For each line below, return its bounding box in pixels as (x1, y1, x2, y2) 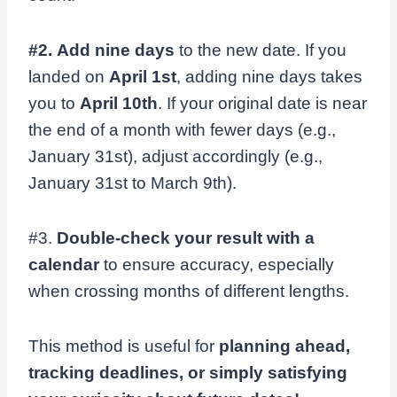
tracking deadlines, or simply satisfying (28, 363, 347, 382)
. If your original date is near (158, 94, 367, 113)
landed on (28, 67, 109, 86)
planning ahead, (219, 337, 350, 355)
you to (28, 94, 80, 113)
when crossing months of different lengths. (28, 282, 349, 300)
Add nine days (57, 41, 175, 59)
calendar (28, 255, 99, 274)
